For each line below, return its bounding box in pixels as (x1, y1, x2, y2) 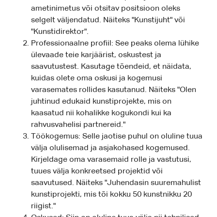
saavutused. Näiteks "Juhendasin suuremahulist (31, 179, 201, 187)
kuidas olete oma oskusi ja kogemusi (31, 75, 162, 83)
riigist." (31, 202, 56, 211)
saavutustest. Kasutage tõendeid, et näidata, (31, 63, 191, 71)
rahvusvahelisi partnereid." (31, 121, 125, 129)
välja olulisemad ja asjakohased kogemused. (31, 144, 190, 153)
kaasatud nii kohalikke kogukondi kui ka (31, 109, 171, 118)
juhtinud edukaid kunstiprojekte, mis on (31, 98, 171, 106)
